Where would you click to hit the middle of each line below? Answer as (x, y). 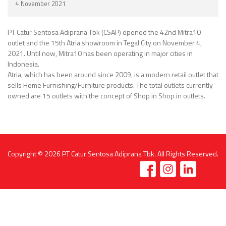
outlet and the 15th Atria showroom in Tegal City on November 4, (105, 43)
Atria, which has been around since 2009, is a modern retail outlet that (113, 75)
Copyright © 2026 (35, 154)
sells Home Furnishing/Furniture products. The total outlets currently (110, 85)
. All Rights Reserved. (186, 154)
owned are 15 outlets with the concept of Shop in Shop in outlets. (106, 96)
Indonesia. (23, 64)
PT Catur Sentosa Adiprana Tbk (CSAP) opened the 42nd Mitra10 (104, 32)
